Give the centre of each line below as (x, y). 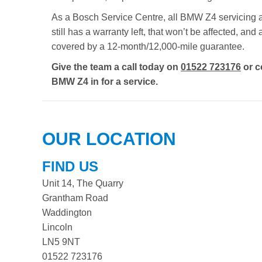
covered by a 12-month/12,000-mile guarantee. (148, 46)
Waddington (67, 213)
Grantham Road (75, 198)
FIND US (70, 166)
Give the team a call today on (116, 67)
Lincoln (57, 227)
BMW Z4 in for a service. (105, 82)
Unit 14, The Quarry (83, 183)
